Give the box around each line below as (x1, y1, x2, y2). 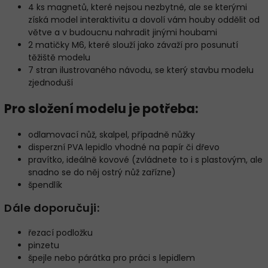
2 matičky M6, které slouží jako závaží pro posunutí (28, 38, 238, 51)
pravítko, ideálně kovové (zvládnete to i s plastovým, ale (28, 153, 263, 166)
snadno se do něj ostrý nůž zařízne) (28, 166, 176, 178)
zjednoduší (28, 76, 73, 89)
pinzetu (28, 239, 59, 251)
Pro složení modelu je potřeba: (4, 100, 199, 118)
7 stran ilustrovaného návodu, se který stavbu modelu (28, 63, 254, 76)
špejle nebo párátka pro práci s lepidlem (28, 251, 195, 264)
